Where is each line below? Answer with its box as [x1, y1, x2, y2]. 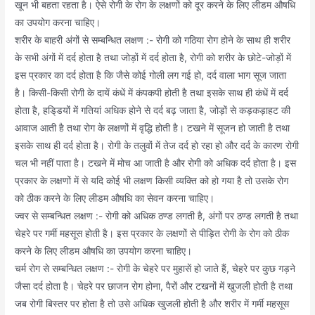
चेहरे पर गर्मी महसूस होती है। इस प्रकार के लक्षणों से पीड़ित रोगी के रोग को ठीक [15, 228, 290, 240]
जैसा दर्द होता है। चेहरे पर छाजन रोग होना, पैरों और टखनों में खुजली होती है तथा [15, 281, 293, 292]
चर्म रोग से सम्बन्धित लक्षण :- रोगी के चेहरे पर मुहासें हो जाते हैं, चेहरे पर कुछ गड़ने [15, 263, 296, 275]
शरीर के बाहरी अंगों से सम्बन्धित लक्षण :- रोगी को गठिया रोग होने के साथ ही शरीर [15, 34, 291, 46]
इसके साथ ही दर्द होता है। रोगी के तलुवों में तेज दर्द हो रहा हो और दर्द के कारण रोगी [15, 140, 300, 152]
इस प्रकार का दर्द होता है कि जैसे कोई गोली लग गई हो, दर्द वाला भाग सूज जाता [15, 70, 287, 82]
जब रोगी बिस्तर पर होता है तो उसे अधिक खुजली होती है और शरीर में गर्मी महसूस [15, 298, 290, 310]
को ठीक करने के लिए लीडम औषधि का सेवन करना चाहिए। [15, 193, 215, 205]
